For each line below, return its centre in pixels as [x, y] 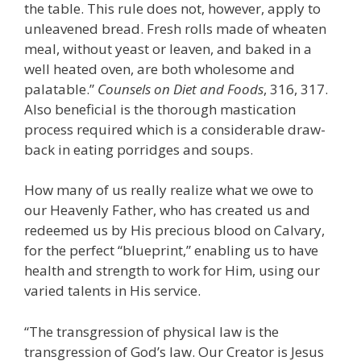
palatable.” [61, 89]
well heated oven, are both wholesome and [160, 68]
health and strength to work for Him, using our [172, 271]
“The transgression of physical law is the [151, 331]
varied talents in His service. [112, 291]
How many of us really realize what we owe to [169, 190]
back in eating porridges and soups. [139, 149]
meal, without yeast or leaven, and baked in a [168, 48]
